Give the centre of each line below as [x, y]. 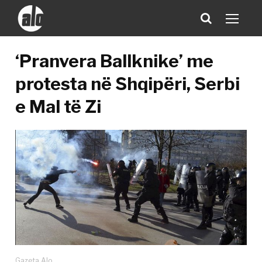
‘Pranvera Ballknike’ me [115, 61]
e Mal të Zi [58, 106]
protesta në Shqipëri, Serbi [128, 84]
